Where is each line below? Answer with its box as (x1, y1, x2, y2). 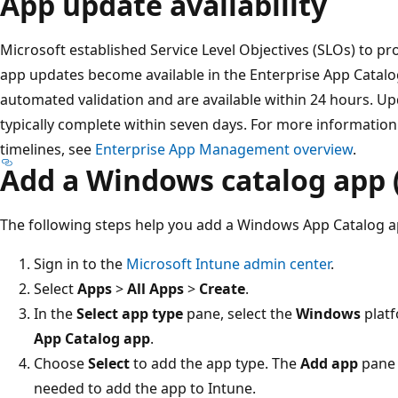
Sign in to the (34, 253, 126, 274)
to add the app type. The (130, 353, 300, 373)
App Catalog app (34, 328, 150, 348)
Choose (34, 353, 88, 373)
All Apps (127, 278, 184, 298)
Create (199, 278, 245, 298)
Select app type (76, 303, 183, 323)
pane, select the (183, 303, 296, 323)
